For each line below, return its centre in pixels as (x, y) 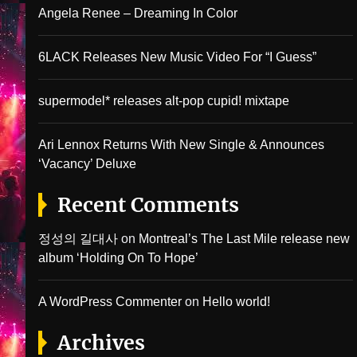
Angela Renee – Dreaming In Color (138, 13)
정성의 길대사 (78, 239)
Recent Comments (148, 205)
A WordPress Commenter (110, 302)
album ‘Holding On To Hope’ (118, 258)
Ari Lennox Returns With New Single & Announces (181, 145)
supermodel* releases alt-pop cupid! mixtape (164, 101)
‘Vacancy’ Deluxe (87, 164)
